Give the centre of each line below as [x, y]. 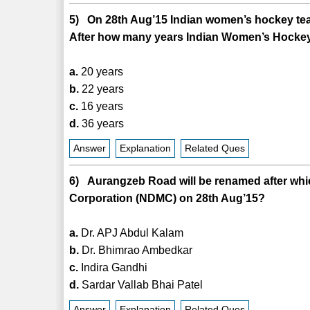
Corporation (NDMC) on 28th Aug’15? [167, 198]
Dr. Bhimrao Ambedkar [136, 250]
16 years [101, 106]
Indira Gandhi [113, 267]
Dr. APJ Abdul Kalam [131, 232]
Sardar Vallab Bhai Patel [141, 284]
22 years [102, 89]
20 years [101, 71]
